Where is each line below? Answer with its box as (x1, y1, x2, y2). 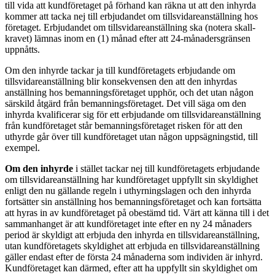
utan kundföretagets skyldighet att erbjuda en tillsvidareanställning (5, 240, 260, 251)
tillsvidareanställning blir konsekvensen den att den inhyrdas (5, 76, 237, 87)
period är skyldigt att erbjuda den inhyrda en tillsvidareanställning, (5, 229, 260, 240)
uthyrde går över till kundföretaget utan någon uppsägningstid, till (5, 131, 258, 142)
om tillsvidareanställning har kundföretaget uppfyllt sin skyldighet (5, 174, 258, 185)
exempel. (5, 142, 40, 153)
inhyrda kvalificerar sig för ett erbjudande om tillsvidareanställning (5, 109, 261, 120)
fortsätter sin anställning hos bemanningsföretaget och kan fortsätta (5, 196, 261, 207)
